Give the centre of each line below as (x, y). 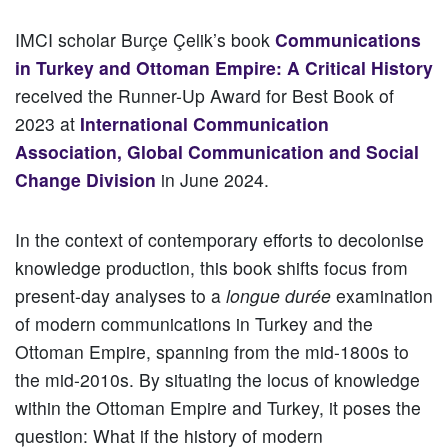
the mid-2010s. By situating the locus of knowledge (217, 380)
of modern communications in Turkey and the (194, 324)
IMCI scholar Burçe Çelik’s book (145, 40)
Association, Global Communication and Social (217, 152)
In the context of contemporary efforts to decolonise (219, 240)
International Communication (204, 124)
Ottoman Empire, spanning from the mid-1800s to (212, 352)
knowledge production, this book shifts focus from (211, 268)
